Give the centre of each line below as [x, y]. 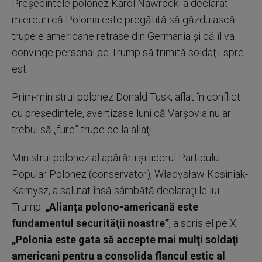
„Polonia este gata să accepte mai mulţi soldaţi [125, 239]
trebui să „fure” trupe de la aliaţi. [83, 129]
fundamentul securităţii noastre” [90, 223]
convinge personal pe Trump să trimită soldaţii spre [128, 52]
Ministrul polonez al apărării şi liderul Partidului [116, 157]
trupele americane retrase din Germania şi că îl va [123, 36]
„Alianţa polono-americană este [120, 206]
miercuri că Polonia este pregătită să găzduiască [123, 19]
